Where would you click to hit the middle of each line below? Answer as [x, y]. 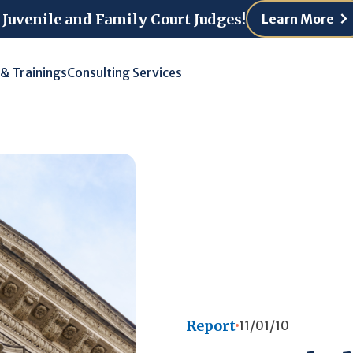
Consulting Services [124, 72]
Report [211, 325]
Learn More [298, 19]
